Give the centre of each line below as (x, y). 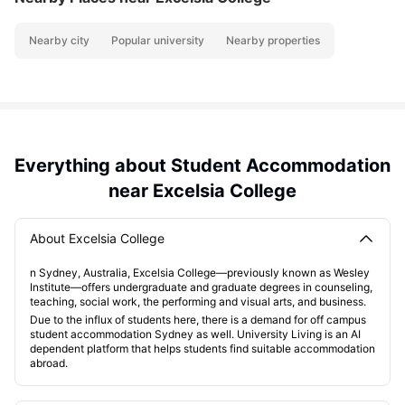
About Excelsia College (97, 239)
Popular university (158, 41)
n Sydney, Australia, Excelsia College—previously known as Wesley (200, 273)
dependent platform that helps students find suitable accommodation (202, 349)
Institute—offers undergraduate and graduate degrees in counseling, (201, 287)
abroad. (49, 363)
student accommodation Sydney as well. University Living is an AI (195, 334)
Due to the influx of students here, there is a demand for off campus (198, 320)
